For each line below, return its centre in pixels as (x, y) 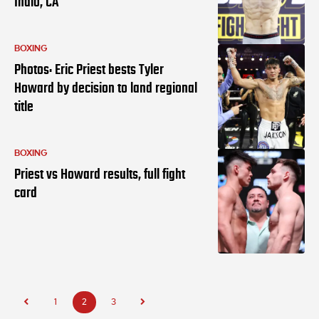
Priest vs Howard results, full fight (100, 174)
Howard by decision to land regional (106, 88)
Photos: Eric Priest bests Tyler (89, 69)
